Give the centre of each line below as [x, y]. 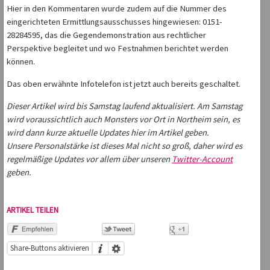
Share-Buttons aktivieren [50, 248]
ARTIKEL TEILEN [33, 210]
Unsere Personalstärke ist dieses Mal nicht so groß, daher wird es [124, 146]
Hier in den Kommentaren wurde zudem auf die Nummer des [117, 9]
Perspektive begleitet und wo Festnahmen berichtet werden [118, 49]
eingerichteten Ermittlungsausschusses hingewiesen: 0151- [115, 22]
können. [21, 62]
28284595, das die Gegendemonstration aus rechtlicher [106, 35]
